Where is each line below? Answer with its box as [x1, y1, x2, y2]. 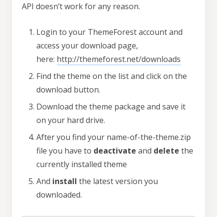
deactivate [93, 145, 136, 156]
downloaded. [36, 189, 82, 200]
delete [154, 145, 181, 156]
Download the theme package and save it [36, 101, 186, 112]
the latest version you [77, 176, 158, 186]
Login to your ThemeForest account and [36, 27, 183, 37]
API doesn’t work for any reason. [22, 1, 140, 12]
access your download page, [36, 40, 138, 51]
